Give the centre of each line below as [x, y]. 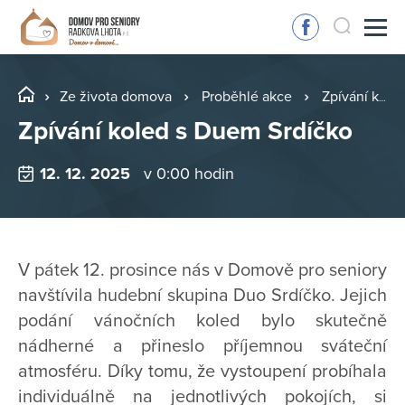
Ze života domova [116, 97]
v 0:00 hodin [188, 174]
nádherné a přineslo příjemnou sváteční [202, 347]
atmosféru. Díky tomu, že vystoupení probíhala [202, 372]
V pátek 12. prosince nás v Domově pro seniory [202, 271]
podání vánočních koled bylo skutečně [202, 321]
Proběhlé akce [247, 97]
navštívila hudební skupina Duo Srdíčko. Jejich [202, 296]
